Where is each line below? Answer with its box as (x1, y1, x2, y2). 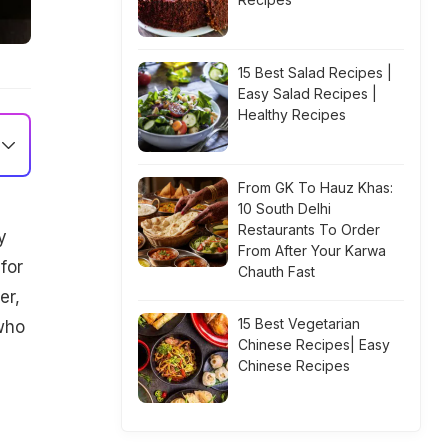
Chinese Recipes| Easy (238, 336, 390, 353)
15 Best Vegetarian (238, 315, 360, 332)
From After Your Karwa (238, 242, 386, 259)
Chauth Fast (238, 263, 315, 280)
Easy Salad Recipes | (238, 85, 377, 102)
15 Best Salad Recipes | (238, 64, 392, 81)
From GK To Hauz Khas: (238, 179, 393, 196)
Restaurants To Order (238, 221, 380, 238)
